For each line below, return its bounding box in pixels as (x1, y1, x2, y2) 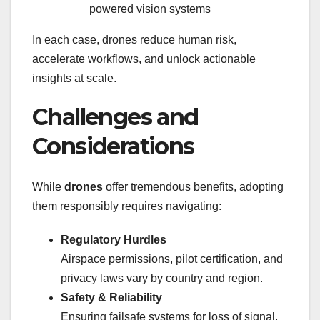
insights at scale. (32, 72, 116, 85)
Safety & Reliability (61, 291, 162, 304)
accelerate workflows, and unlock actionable (32, 53, 256, 66)
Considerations (32, 132, 194, 161)
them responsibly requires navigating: (32, 199, 221, 212)
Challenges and (32, 103, 199, 131)
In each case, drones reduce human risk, (32, 34, 236, 46)
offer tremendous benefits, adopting (103, 180, 284, 193)
